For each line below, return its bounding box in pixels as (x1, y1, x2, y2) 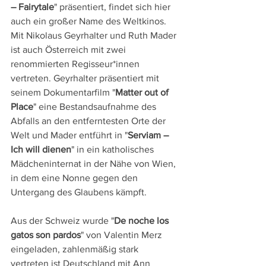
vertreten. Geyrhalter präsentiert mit (11, 73, 161, 84)
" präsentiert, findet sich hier (54, 2, 173, 12)
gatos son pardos (11, 230, 81, 240)
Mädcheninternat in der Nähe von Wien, (11, 159, 178, 169)
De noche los (114, 216, 171, 226)
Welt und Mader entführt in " (11, 130, 128, 141)
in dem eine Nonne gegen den (11, 173, 140, 183)
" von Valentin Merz (81, 230, 164, 240)
